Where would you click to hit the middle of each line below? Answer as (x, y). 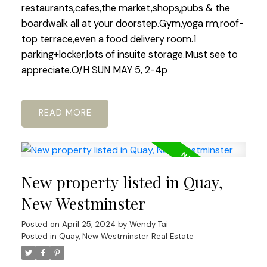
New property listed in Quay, (122, 182)
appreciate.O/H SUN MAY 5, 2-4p (94, 70)
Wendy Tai (148, 225)
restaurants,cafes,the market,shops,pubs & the (125, 8)
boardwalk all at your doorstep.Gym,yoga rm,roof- (132, 24)
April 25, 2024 (89, 225)
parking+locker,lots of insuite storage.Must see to (129, 55)
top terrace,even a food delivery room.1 (108, 39)
